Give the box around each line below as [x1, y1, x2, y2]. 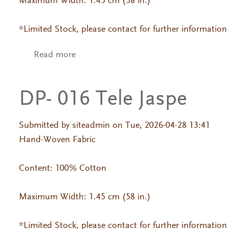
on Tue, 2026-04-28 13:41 [109, 121, 210, 130]
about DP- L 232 [75, 51, 139, 60]
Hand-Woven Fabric [18, 135, 98, 145]
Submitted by [18, 121, 72, 130]
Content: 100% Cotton [18, 164, 109, 173]
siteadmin [72, 121, 110, 130]
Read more [33, 51, 76, 60]
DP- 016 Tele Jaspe [18, 88, 187, 110]
